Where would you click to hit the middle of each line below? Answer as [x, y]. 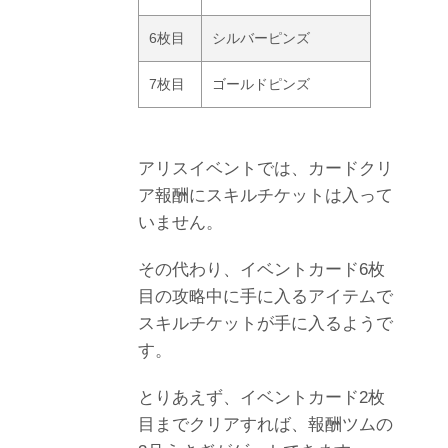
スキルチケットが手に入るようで [265, 323]
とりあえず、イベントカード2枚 [261, 397]
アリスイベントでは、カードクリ [265, 168]
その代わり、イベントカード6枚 [261, 269]
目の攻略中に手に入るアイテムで [265, 296]
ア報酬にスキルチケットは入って [265, 195]
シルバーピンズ [261, 37]
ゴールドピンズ [261, 83]
